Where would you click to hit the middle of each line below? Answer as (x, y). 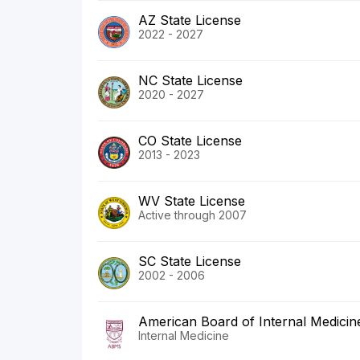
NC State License (190, 81)
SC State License (190, 262)
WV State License (192, 201)
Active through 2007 (192, 215)
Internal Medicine (184, 336)
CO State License (190, 141)
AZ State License (190, 20)
